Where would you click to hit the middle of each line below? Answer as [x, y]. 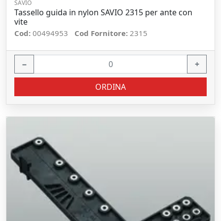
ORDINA [110, 87]
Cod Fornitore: [102, 33]
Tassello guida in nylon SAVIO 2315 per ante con [103, 12]
